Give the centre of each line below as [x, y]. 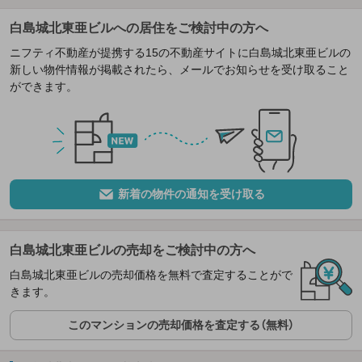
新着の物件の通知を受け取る [191, 194]
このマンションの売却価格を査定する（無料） [181, 325]
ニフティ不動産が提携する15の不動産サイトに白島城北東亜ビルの [180, 52]
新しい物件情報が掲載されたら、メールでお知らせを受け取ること [179, 69]
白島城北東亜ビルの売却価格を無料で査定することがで [151, 275]
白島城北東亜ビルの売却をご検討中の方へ [133, 250]
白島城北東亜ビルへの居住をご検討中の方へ [139, 27]
